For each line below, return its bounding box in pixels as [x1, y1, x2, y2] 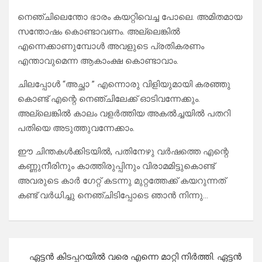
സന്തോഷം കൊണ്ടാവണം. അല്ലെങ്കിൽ [18, 26, 180, 37]
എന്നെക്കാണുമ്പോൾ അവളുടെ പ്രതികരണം [18, 41, 204, 52]
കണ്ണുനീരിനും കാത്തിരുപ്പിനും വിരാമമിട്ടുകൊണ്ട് [18, 161, 215, 172]
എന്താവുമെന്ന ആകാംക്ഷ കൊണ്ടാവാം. [18, 56, 178, 67]
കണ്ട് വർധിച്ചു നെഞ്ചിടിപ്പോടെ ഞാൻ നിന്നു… [18, 190, 208, 201]
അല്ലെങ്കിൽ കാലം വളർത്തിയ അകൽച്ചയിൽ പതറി [18, 108, 230, 119]
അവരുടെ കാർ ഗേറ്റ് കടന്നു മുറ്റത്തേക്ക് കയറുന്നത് [18, 175, 226, 187]
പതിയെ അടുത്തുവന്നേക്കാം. [18, 123, 135, 134]
